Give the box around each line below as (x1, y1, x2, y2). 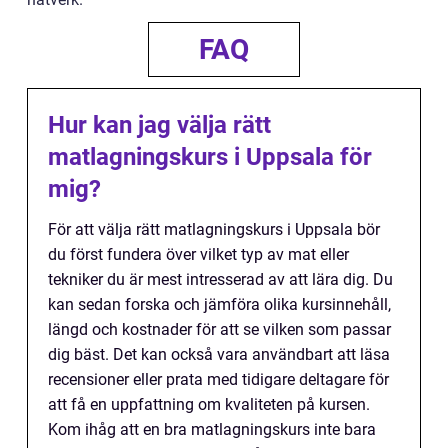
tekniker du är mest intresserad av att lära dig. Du (48, 269, 393, 289)
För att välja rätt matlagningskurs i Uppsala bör (48, 219, 380, 239)
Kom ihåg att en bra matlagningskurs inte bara (48, 419, 376, 439)
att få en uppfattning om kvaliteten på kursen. (48, 394, 370, 414)
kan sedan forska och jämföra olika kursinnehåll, (48, 294, 391, 314)
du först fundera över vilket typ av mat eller (48, 244, 349, 264)
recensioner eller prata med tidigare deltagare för (48, 369, 389, 389)
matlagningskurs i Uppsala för (48, 142, 372, 171)
